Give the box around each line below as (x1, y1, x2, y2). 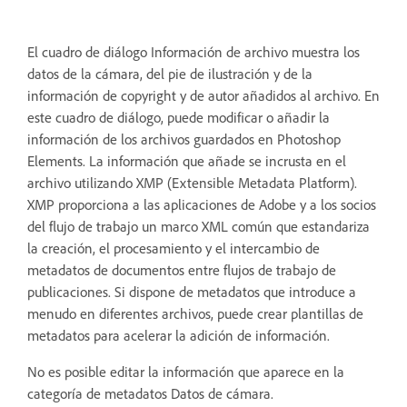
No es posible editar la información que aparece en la (27, 362, 344, 381)
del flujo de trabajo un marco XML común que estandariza (27, 216, 370, 235)
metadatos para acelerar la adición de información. (27, 325, 330, 344)
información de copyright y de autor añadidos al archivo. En (27, 85, 380, 104)
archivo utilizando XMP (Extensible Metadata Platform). (27, 173, 357, 192)
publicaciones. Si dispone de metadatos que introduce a (27, 282, 356, 301)
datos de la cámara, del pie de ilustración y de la (27, 64, 313, 83)
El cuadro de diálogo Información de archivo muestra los (27, 42, 360, 61)
